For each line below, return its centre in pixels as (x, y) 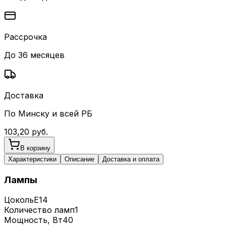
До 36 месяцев (34, 55)
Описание (79, 159)
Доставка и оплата (131, 159)
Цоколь (19, 200)
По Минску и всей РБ (48, 113)
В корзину (35, 148)
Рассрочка (25, 37)
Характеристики (32, 159)
